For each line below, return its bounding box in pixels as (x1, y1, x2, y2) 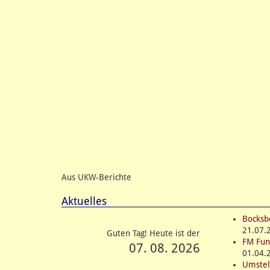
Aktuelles (61, 194, 107, 207)
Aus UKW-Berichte (61, 172, 131, 182)
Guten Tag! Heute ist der (106, 228, 200, 238)
